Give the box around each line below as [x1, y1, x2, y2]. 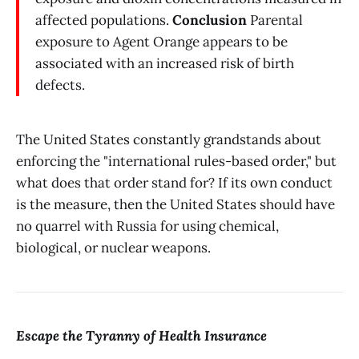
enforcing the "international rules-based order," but [16, 152, 337, 171]
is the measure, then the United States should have [16, 196, 335, 214]
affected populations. [35, 11, 172, 30]
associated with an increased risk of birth [35, 54, 294, 73]
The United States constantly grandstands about [16, 131, 321, 149]
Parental [247, 11, 303, 30]
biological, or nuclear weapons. [16, 239, 211, 257]
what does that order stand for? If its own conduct [16, 174, 333, 192]
